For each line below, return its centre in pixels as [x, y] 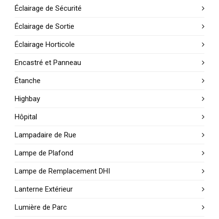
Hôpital [26, 117]
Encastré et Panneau [48, 63]
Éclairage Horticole [45, 44]
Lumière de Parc [41, 207]
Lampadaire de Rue [45, 135]
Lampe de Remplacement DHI [62, 171]
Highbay [27, 99]
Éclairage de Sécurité [48, 8]
